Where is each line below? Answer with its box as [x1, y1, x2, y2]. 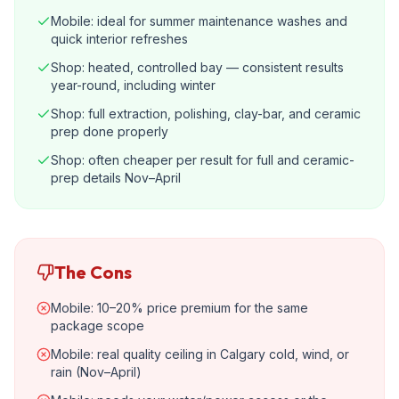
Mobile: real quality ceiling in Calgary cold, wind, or [51, 346, 349, 362]
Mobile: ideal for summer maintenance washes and [51, 13, 347, 28]
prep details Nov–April [51, 170, 181, 185]
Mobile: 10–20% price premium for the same [51, 300, 308, 315]
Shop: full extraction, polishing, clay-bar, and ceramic [51, 106, 361, 121]
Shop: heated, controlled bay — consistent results [51, 60, 344, 75]
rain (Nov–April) [51, 364, 142, 379]
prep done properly [51, 124, 168, 139]
